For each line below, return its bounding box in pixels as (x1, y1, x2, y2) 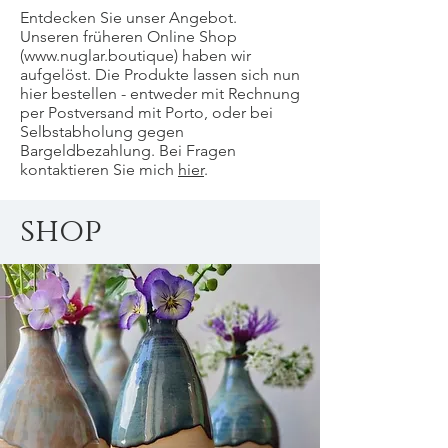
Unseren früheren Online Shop (20, 27, 237, 46)
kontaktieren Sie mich (20, 160, 178, 179)
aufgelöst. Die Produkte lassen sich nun (20, 65, 300, 84)
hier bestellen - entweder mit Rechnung (20, 84, 300, 103)
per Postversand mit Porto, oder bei (20, 103, 273, 122)
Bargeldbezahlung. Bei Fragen (20, 141, 236, 160)
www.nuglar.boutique (24, 46, 174, 65)
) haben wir (174, 46, 251, 65)
